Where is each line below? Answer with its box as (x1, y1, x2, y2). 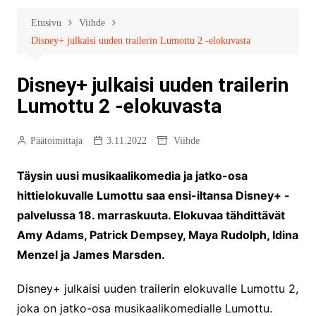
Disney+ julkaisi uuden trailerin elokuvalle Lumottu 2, (16, 281, 298, 296)
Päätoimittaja (30, 135, 83, 147)
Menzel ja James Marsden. (16, 248, 165, 262)
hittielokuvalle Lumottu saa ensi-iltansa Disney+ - (16, 188, 290, 203)
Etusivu (30, 18, 61, 29)
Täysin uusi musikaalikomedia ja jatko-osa (16, 169, 248, 183)
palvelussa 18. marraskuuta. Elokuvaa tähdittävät (16, 208, 285, 223)
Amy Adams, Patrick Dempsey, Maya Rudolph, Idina (16, 228, 298, 243)
